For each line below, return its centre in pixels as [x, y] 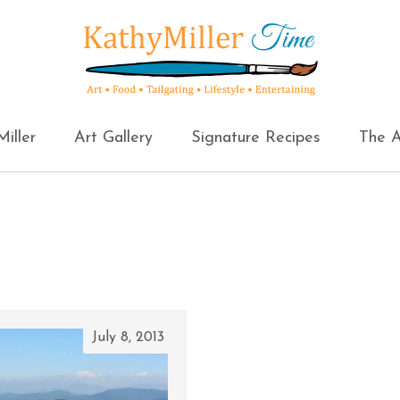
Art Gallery [113, 138]
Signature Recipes [256, 138]
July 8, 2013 [128, 337]
